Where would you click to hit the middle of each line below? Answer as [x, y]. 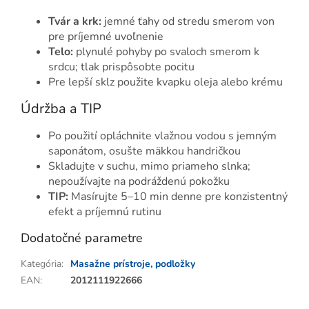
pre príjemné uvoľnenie [106, 37]
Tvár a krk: [75, 22]
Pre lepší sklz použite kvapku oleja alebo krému [166, 82]
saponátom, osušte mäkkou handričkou [144, 151]
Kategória [41, 263]
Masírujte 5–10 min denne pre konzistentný [178, 196]
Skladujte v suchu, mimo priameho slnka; [149, 166]
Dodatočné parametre [82, 238]
